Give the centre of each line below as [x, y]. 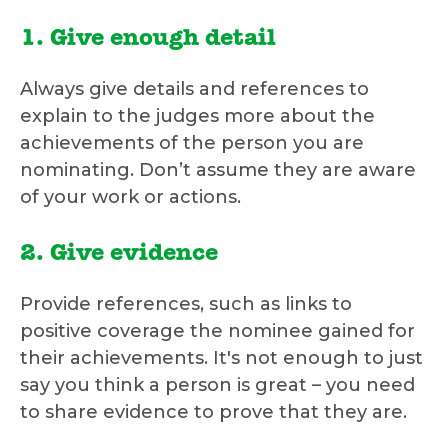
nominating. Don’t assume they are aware [218, 170]
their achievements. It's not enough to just [221, 358]
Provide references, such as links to [186, 304]
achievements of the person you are [192, 143]
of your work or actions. [130, 197]
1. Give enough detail [148, 40]
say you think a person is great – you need [217, 385]
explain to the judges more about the [197, 116]
